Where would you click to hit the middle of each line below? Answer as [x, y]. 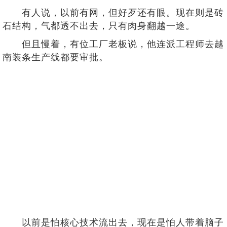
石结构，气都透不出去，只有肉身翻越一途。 [99, 26]
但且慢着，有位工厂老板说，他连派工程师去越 [113, 44]
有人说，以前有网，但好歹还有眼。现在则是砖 [113, 13]
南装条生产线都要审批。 [55, 57]
